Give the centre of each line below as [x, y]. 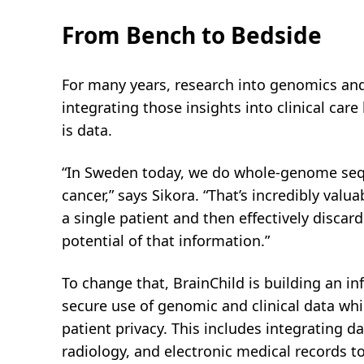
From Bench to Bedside [192, 35]
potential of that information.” [166, 240]
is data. [87, 130]
